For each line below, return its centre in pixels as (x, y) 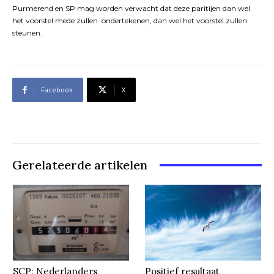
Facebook (57, 90)
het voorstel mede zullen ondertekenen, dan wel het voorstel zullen (130, 21)
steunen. (27, 33)
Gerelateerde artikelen (80, 165)
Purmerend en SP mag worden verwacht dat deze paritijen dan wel (131, 9)
